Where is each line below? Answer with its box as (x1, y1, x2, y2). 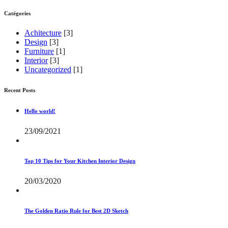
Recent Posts (4, 87, 35, 94)
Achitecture (24, 28, 62, 38)
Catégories (4, 10, 31, 16)
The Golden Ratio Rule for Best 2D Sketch (24, 208, 128, 214)
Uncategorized (24, 65, 71, 74)
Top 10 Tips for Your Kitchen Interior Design (24, 158, 135, 164)
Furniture (24, 47, 54, 56)
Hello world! (24, 108, 55, 115)
